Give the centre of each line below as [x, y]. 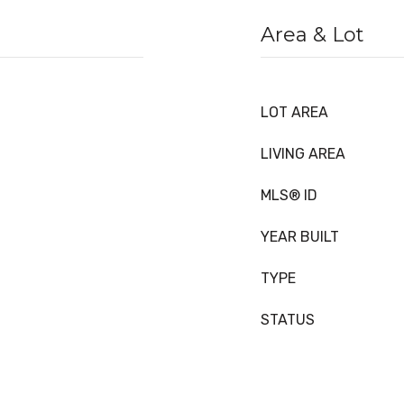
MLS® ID [289, 195]
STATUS [288, 320]
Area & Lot [312, 35]
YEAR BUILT [300, 237]
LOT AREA [294, 112]
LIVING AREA [303, 154]
